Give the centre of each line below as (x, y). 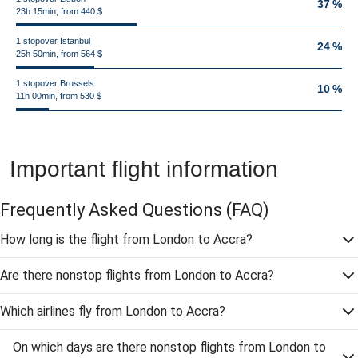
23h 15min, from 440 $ (59, 11)
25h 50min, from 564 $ (59, 54)
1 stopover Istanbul (53, 41)
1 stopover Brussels (55, 83)
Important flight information (144, 169)
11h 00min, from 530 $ (59, 96)
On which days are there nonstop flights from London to (169, 347)
